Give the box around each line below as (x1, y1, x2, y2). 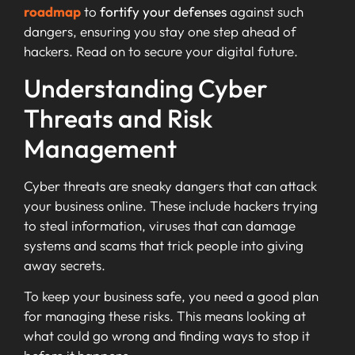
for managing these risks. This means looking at (24, 307, 306, 324)
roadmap (24, 3, 81, 21)
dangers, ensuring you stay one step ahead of (24, 23, 296, 40)
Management (24, 132, 177, 164)
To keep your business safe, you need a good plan (24, 287, 319, 304)
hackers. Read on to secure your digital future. (24, 43, 298, 60)
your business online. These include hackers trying (24, 197, 318, 214)
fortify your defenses (100, 3, 227, 21)
